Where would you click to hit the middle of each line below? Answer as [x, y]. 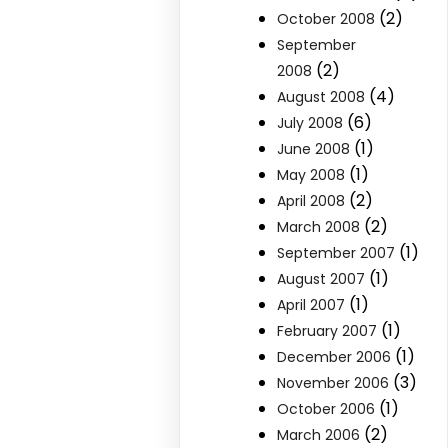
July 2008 [310, 123]
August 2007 [321, 279]
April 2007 [311, 305]
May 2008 [311, 175]
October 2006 [326, 409]
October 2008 [326, 19]
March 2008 [319, 227]
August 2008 [321, 97]
